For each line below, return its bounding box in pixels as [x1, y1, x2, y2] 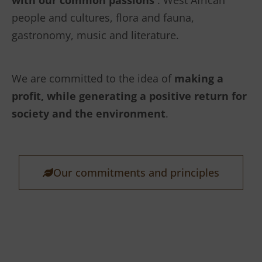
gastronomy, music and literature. [12, 28, 179, 43]
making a [174, 71, 223, 86]
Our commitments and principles [53, 166, 219, 180]
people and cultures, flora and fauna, [12, 11, 194, 25]
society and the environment [12, 106, 166, 121]
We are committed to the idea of [12, 71, 174, 86]
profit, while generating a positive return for [12, 89, 247, 104]
